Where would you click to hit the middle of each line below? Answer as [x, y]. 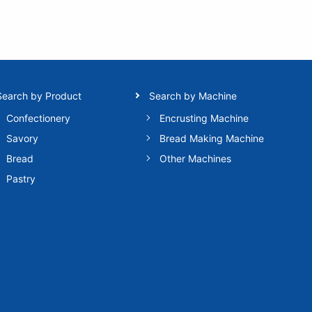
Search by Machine [193, 95]
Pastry [21, 178]
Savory [23, 138]
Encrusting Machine [204, 118]
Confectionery [39, 118]
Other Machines [196, 158]
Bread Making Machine [212, 138]
